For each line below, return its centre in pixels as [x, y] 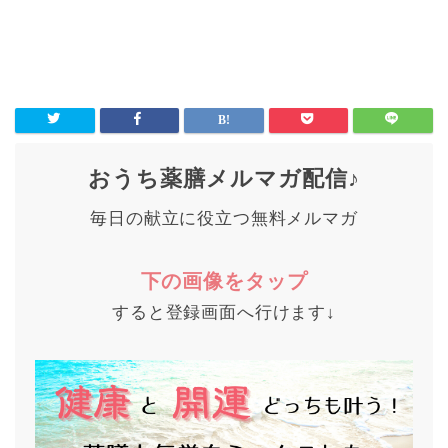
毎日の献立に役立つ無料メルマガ [224, 218]
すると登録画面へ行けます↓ [224, 312]
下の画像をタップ [224, 280]
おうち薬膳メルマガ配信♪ [224, 178]
